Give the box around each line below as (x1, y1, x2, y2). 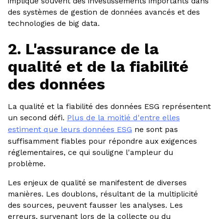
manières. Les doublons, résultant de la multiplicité (7, 189, 198, 198)
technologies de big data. (7, 18, 100, 28)
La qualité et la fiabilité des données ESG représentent (7, 101, 211, 111)
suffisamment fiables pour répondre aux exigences (7, 136, 197, 146)
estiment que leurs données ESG (7, 124, 132, 134)
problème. (7, 158, 45, 168)
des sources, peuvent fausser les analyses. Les (7, 200, 183, 210)
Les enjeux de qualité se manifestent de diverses (7, 177, 187, 187)
